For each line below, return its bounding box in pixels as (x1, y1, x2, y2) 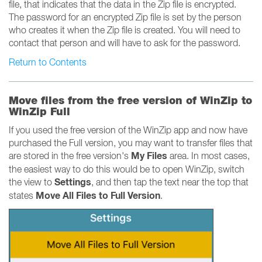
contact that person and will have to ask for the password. (9, 37, 240, 48)
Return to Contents (9, 57, 87, 67)
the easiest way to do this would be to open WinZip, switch (9, 164, 244, 174)
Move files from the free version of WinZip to (9, 94, 252, 106)
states (9, 190, 36, 201)
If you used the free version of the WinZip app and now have (9, 125, 247, 135)
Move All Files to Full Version (36, 189, 160, 202)
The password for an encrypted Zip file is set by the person (9, 12, 242, 22)
